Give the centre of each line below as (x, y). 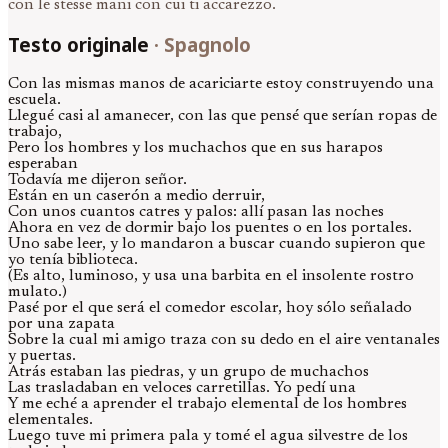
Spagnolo (207, 44)
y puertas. (42, 355)
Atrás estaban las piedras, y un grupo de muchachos (188, 371)
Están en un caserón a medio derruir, (136, 195)
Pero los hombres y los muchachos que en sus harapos (195, 147)
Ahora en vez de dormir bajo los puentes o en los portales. (210, 227)
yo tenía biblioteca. (73, 259)
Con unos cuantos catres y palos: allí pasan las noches (196, 211)
